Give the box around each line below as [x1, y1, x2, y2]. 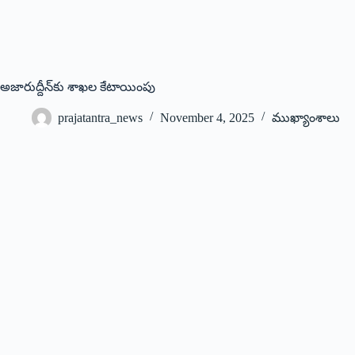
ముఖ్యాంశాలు [272, 110, 340, 124]
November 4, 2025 [160, 110, 254, 124]
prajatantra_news [58, 110, 143, 124]
